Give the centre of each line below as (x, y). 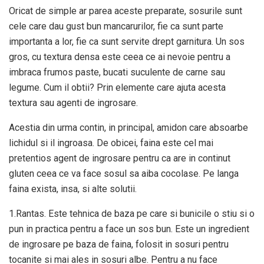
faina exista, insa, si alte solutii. (73, 189)
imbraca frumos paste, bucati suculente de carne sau (117, 72)
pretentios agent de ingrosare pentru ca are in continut (120, 158)
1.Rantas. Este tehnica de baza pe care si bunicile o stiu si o (132, 213)
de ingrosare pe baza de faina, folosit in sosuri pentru (119, 244)
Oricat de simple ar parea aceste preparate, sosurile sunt (126, 11)
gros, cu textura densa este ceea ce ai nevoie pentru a (120, 57)
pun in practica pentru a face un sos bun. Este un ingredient (129, 229)
